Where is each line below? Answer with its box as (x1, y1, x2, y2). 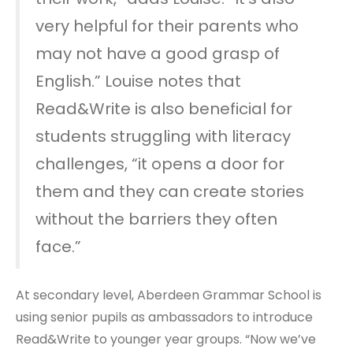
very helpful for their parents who (35, 14, 299, 37)
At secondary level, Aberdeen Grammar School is (16, 285, 321, 304)
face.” (35, 235, 81, 258)
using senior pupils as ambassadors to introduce (16, 307, 313, 326)
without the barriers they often (35, 207, 277, 230)
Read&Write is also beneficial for (35, 97, 292, 120)
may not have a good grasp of (35, 42, 280, 65)
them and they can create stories (35, 180, 304, 203)
